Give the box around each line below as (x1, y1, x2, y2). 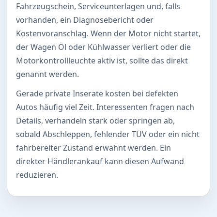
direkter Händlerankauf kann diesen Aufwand (16, 155, 184, 167)
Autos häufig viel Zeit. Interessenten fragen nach (16, 101, 194, 112)
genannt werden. (16, 68, 79, 79)
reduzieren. (16, 169, 58, 180)
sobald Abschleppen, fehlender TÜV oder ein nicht (16, 128, 200, 139)
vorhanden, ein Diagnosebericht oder (16, 14, 154, 25)
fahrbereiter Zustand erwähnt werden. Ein (16, 142, 171, 153)
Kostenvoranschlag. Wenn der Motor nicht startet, (16, 28, 201, 39)
